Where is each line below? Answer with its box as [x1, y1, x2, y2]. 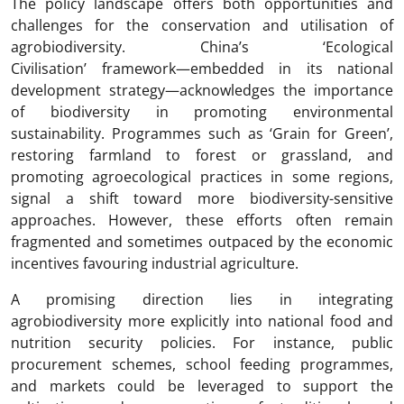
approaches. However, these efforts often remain [11, 210, 393, 231]
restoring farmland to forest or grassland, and [11, 145, 393, 166]
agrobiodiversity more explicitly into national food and [11, 311, 393, 332]
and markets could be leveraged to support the [11, 376, 393, 397]
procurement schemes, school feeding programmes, [11, 354, 393, 375]
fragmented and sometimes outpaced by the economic [11, 232, 393, 252]
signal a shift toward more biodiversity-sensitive [11, 188, 393, 209]
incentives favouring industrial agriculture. [11, 253, 298, 274]
